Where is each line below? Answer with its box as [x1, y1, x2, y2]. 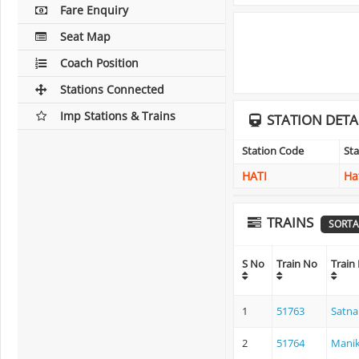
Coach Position [60, 55, 139, 71]
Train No [276, 256, 317, 271]
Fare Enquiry [60, 2, 129, 18]
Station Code [242, 143, 304, 158]
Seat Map [60, 29, 111, 44]
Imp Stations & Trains [60, 108, 176, 123]
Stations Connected [60, 82, 165, 97]
